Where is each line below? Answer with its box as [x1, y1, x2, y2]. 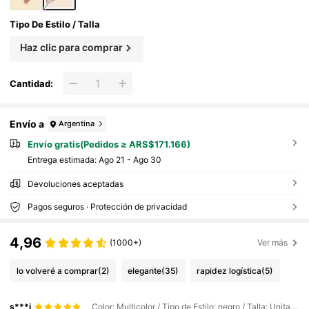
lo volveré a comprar [16, 265, 98, 276]
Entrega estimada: [27, 154, 99, 165]
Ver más [257, 237, 288, 248]
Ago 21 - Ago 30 [98, 154, 161, 165]
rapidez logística [197, 265, 262, 276]
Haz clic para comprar [19, 41, 123, 54]
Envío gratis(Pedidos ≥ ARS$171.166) [27, 138, 190, 150]
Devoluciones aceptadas [27, 178, 123, 189]
